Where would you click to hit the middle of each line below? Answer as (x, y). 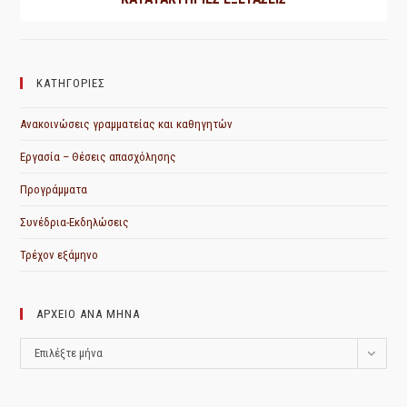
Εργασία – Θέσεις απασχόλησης (99, 157)
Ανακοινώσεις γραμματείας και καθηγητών (127, 124)
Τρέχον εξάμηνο (60, 255)
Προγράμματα (54, 190)
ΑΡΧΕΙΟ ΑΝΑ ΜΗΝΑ (89, 314)
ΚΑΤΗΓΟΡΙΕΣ (71, 84)
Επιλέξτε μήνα (69, 353)
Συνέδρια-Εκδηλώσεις (75, 223)
